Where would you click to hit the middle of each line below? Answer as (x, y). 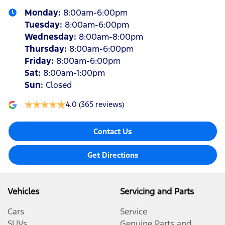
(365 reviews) (101, 104)
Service (134, 212)
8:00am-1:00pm (74, 73)
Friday (38, 61)
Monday (41, 13)
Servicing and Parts (157, 192)
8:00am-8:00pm (111, 37)
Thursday (44, 49)
